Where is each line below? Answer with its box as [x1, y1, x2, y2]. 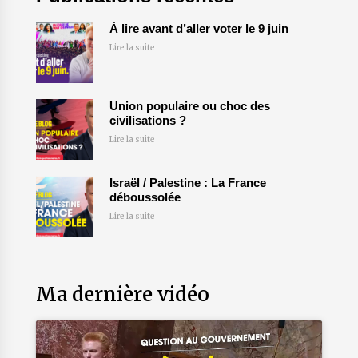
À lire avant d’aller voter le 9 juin [109, 22, 288, 36]
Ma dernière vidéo [35, 281, 209, 307]
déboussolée [109, 190, 184, 205]
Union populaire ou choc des [109, 98, 270, 113]
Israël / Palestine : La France [109, 176, 266, 190]
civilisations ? [109, 113, 186, 127]
